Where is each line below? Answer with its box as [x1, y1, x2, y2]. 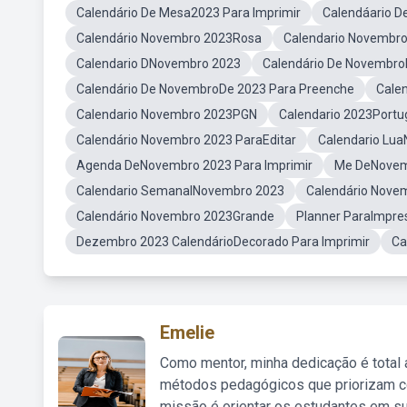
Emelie [160, 322, 214, 343]
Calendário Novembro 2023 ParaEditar [76, 133, 296, 147]
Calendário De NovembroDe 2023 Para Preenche [76, 82, 354, 96]
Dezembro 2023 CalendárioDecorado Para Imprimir [76, 234, 370, 249]
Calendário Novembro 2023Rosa [76, 31, 262, 45]
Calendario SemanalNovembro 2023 [76, 184, 284, 198]
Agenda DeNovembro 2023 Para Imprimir [76, 158, 313, 173]
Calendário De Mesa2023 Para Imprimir [76, 5, 301, 20]
